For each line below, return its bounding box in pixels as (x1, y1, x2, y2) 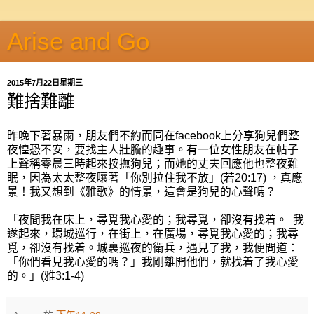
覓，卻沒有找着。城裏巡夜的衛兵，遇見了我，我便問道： (7, 241, 299, 254)
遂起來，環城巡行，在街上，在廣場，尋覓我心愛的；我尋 (7, 227, 299, 240)
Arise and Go (7, 28, 149, 55)
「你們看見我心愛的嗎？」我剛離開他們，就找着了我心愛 (7, 255, 299, 268)
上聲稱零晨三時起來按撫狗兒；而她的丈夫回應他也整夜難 (7, 157, 299, 170)
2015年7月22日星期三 (7, 78, 83, 87)
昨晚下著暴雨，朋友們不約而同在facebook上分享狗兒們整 (7, 129, 299, 142)
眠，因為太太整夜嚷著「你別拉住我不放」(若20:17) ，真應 (7, 171, 303, 184)
